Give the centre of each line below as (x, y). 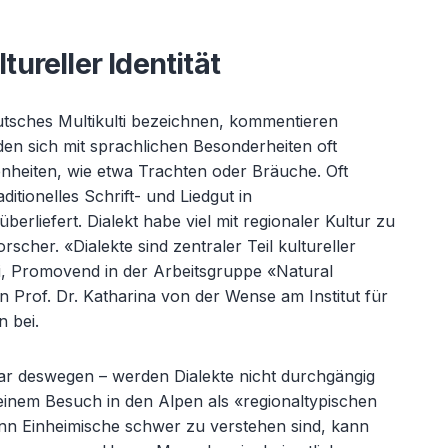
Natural (305, 271)
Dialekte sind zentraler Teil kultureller (215, 246)
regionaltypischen (310, 401)
